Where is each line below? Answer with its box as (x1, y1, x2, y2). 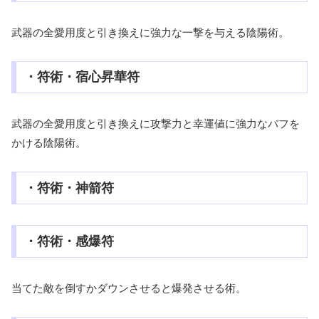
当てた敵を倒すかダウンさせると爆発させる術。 (11, 281, 246, 294)
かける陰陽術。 (11, 137, 86, 150)
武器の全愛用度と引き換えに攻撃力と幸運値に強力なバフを (11, 117, 300, 130)
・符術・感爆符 (23, 234, 114, 249)
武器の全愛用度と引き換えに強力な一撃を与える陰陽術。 (11, 26, 289, 38)
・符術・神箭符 (23, 181, 114, 196)
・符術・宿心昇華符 (23, 70, 140, 85)
